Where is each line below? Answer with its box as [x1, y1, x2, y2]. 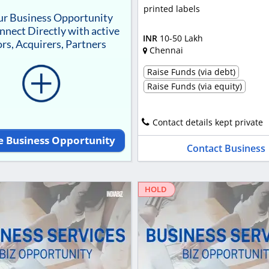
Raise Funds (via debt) [147, 66, 235, 78]
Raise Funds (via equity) [147, 80, 242, 92]
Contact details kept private [152, 116, 263, 128]
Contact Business [186, 142, 265, 156]
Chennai [149, 44, 183, 56]
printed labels [143, 3, 200, 15]
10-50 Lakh [159, 32, 203, 44]
